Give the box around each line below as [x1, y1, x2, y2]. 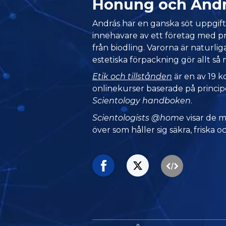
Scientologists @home [92, 112, 185, 123]
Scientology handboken [92, 96, 191, 106]
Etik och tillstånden [92, 72, 173, 82]
